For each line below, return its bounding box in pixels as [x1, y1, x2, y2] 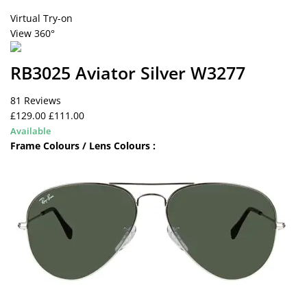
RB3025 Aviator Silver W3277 [10, 61, 245, 84]
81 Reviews [10, 94, 61, 107]
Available [10, 125, 51, 137]
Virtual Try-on [10, 12, 73, 25]
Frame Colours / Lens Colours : [10, 139, 156, 152]
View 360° [10, 27, 55, 40]
